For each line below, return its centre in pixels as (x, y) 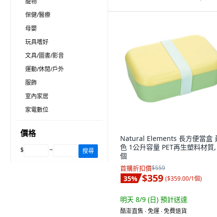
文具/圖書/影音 (45, 55)
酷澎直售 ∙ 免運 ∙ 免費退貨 (154, 211)
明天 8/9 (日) (140, 199)
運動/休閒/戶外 (45, 69)
